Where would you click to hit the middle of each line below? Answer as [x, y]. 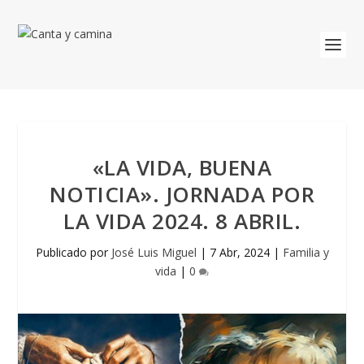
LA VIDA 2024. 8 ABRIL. [182, 221]
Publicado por [73, 252]
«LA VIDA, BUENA [182, 167]
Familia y [305, 252]
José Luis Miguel [154, 252]
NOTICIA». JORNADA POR [182, 194]
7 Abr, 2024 [239, 252]
